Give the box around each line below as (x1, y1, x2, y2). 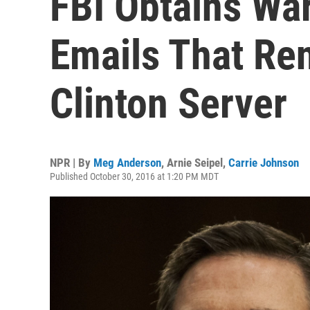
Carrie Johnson (228, 156, 299, 170)
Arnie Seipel (167, 156, 223, 170)
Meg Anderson (93, 156, 161, 170)
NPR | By (50, 156, 93, 170)
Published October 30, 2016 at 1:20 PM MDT (50, 171, 219, 182)
